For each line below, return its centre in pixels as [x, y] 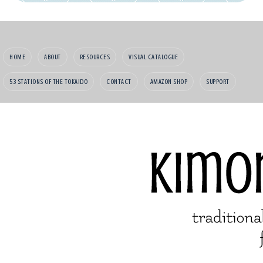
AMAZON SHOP [168, 81]
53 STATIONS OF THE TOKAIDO [48, 81]
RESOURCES [95, 57]
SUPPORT [218, 81]
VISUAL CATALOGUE [153, 57]
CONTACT [119, 81]
